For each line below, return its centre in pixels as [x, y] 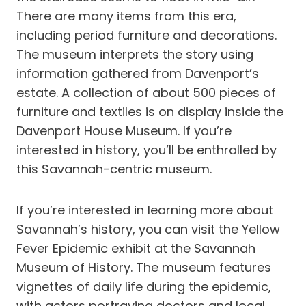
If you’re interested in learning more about [145, 210]
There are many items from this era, [126, 16]
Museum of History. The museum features [144, 267]
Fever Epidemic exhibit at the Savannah [136, 248]
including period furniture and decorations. [147, 35]
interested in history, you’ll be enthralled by [147, 150]
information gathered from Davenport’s [138, 73]
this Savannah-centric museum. [114, 169]
